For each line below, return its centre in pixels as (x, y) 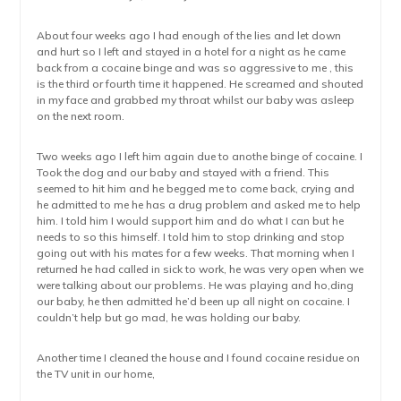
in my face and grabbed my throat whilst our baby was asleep (196, 100)
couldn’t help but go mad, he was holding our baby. (169, 317)
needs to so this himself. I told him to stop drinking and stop (191, 237)
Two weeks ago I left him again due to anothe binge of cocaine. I (200, 156)
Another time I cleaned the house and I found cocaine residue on (199, 358)
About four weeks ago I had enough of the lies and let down (189, 35)
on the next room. (81, 116)
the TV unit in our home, (96, 374)
